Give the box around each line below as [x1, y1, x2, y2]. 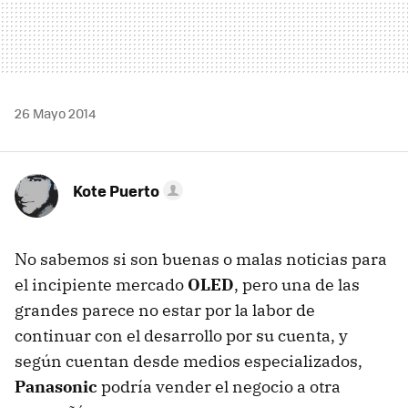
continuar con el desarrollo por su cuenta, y [15, 324, 348, 346]
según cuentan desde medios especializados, [15, 350, 362, 372]
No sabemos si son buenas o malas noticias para [15, 248, 387, 270]
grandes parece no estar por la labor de [15, 299, 315, 321]
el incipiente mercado [15, 273, 188, 295]
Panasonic [15, 375, 97, 397]
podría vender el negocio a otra [97, 375, 341, 397]
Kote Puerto [73, 178, 159, 201]
